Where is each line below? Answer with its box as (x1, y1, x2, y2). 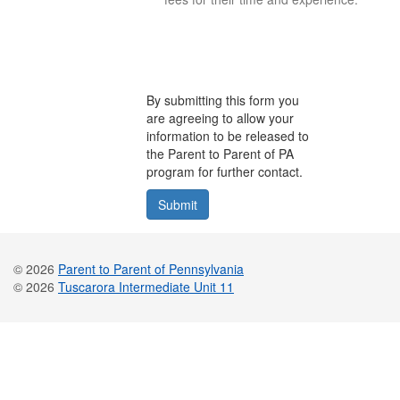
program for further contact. (146, 162, 304, 180)
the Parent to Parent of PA (146, 145, 295, 162)
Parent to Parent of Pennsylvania (58, 260, 244, 278)
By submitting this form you (146, 91, 300, 109)
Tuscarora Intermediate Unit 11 (58, 278, 234, 296)
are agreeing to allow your (146, 109, 295, 127)
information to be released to (146, 127, 310, 145)
